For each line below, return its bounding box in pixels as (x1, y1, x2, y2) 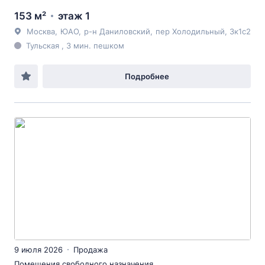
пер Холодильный (156, 27, 225, 36)
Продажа (73, 245, 108, 254)
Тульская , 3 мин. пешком (26, 41, 124, 50)
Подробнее (124, 72, 169, 81)
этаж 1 (58, 10, 90, 22)
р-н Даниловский (84, 27, 150, 36)
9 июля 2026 (14, 245, 63, 254)
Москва (27, 27, 55, 36)
